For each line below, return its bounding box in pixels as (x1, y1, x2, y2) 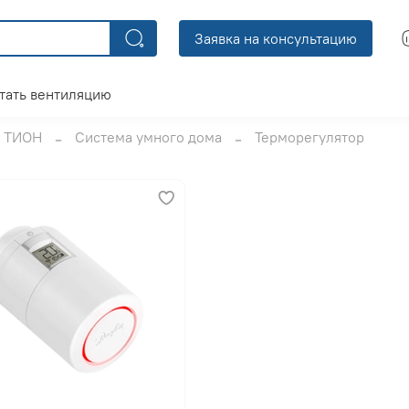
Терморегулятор (255, 128, 364, 147)
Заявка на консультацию (194, 29, 357, 48)
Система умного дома (75, 128, 222, 147)
